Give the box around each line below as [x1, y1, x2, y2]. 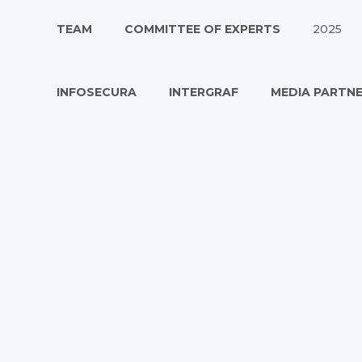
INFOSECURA [57, 85, 137, 99]
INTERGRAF [169, 85, 238, 99]
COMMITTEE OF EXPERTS [124, 22, 280, 36]
